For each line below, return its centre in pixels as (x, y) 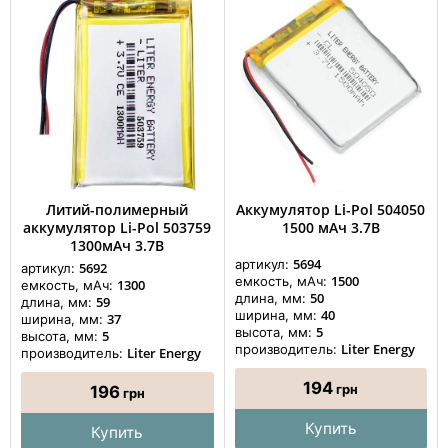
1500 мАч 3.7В (330, 227)
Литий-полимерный (117, 209)
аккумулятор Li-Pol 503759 (117, 227)
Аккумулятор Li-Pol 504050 (331, 209)
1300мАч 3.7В (117, 245)
